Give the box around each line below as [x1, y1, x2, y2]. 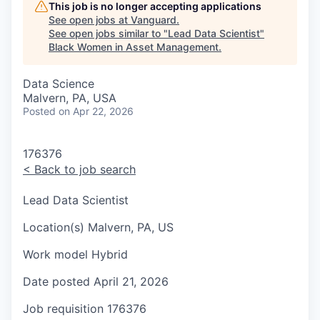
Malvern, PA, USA [23, 91, 116, 105]
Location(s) [23, 220, 84, 235]
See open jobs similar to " [49, 27, 168, 39]
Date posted [23, 274, 90, 289]
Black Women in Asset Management [49, 41, 219, 53]
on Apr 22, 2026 [59, 105, 134, 117]
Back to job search [31, 162, 136, 176]
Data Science [23, 76, 94, 91]
